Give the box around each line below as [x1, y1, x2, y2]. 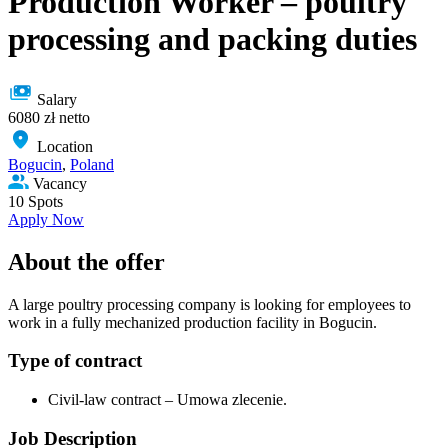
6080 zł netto [8, 108, 90, 126]
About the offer [8, 248, 165, 275]
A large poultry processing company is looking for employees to [8, 295, 411, 313]
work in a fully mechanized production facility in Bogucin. [8, 313, 377, 331]
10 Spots [8, 192, 63, 210]
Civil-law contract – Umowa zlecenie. [48, 391, 287, 409]
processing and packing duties [8, 21, 417, 58]
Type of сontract [8, 350, 142, 372]
